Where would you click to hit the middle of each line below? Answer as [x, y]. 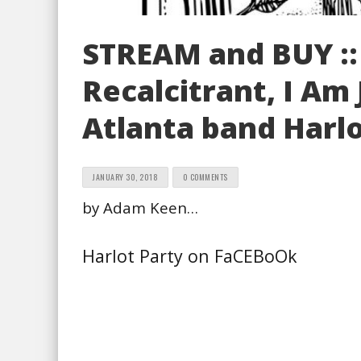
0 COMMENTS [205, 177]
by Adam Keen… [140, 207]
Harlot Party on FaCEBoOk [190, 256]
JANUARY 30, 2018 [125, 177]
